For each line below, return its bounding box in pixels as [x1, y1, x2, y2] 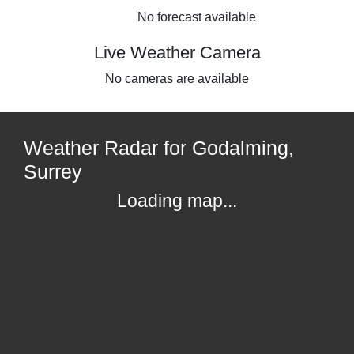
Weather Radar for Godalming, [24, 136, 294, 159]
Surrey [24, 160, 82, 183]
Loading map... [117, 190, 237, 211]
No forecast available [137, 9, 256, 24]
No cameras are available [105, 71, 249, 85]
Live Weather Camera [93, 42, 261, 62]
